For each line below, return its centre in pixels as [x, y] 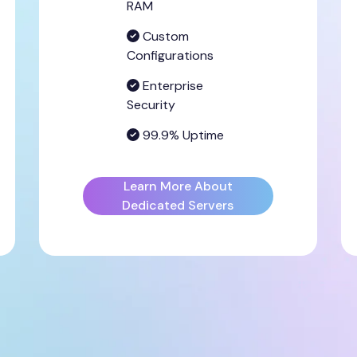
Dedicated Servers [178, 205]
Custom [164, 36]
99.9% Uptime [181, 135]
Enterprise [171, 86]
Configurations [170, 55]
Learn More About [178, 186]
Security [151, 105]
